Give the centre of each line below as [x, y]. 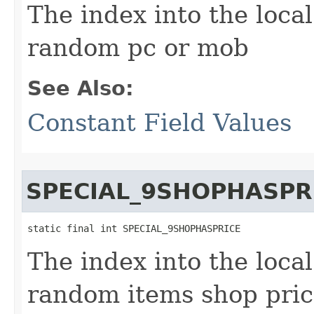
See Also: [81, 88]
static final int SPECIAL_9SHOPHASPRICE [134, 228]
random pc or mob [138, 48]
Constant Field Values [159, 123]
